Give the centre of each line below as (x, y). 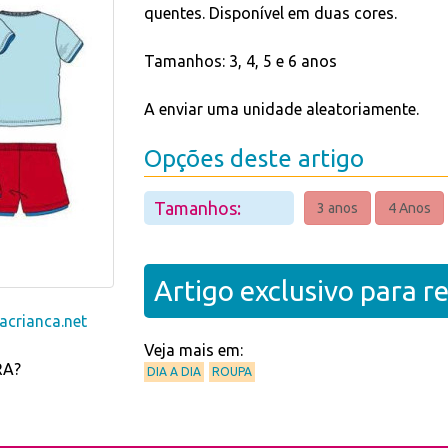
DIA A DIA (174, 371)
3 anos (337, 208)
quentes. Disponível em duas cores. (270, 13)
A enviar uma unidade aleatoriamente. (281, 109)
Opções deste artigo (254, 158)
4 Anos (409, 208)
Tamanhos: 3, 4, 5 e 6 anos (240, 61)
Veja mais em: (193, 350)
